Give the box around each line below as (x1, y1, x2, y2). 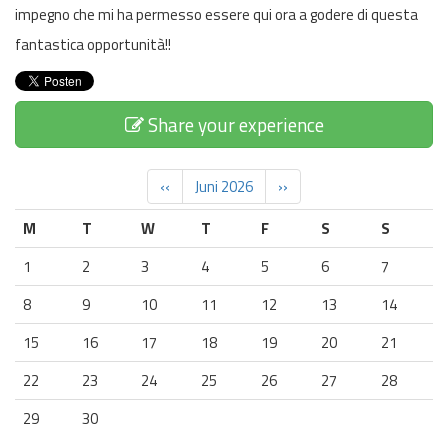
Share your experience (143, 109, 324, 139)
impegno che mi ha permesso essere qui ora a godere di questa (15, 3, 418, 26)
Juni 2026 (195, 174, 253, 198)
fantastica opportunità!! (15, 33, 171, 56)
